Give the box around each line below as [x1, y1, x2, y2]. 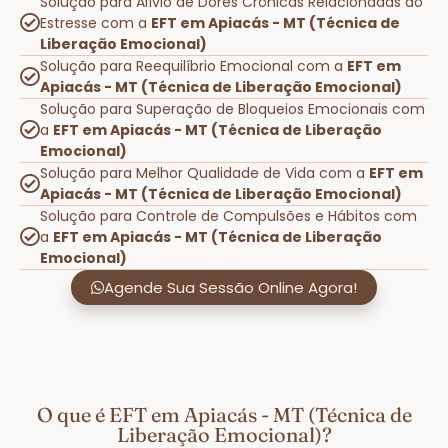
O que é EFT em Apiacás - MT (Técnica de [36, 401, 412, 427]
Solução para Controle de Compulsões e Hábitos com [40, 205, 417, 226]
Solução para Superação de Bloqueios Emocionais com [40, 98, 425, 119]
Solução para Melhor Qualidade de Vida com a [40, 162, 369, 183]
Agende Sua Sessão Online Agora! [104, 276, 357, 298]
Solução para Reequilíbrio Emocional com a [40, 55, 347, 76]
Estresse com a [40, 12, 151, 33]
